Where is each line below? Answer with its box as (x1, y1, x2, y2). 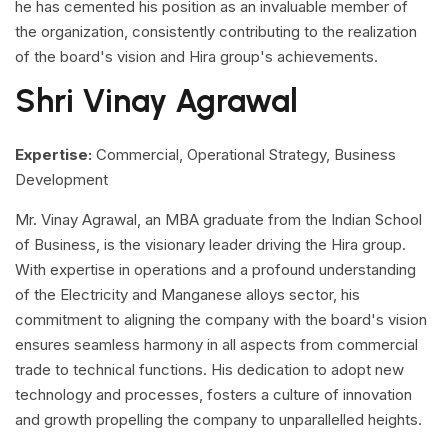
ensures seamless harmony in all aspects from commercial (15, 335, 418, 354)
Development (15, 170, 108, 189)
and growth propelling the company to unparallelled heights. (15, 410, 422, 429)
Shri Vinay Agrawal (15, 82, 298, 120)
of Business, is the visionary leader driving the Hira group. (15, 235, 406, 254)
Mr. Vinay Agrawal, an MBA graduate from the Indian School (15, 210, 422, 229)
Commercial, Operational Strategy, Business (92, 145, 396, 164)
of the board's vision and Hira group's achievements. (15, 47, 378, 66)
